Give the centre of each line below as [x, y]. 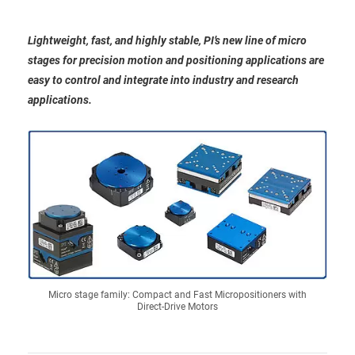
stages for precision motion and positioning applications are [176, 60]
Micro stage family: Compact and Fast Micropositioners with [177, 294]
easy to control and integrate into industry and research [163, 80]
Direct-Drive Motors [177, 306]
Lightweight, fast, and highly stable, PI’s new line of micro [167, 40]
